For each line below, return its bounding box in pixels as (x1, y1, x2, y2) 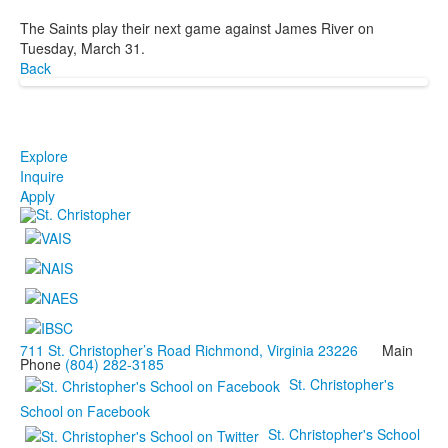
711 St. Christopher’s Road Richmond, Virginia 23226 (20, 339, 358, 360)
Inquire (20, 165, 64, 186)
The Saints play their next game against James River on (20, 17, 374, 38)
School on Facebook (20, 400, 150, 421)
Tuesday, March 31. (20, 37, 145, 58)
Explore (20, 145, 68, 166)
